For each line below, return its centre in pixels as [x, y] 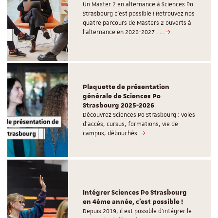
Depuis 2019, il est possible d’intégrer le [137, 211]
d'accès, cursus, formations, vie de [131, 124]
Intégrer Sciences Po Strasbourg [135, 192]
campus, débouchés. [112, 133]
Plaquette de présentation [126, 87]
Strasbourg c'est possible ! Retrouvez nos [139, 14]
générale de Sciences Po [122, 96]
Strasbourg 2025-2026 [119, 105]
